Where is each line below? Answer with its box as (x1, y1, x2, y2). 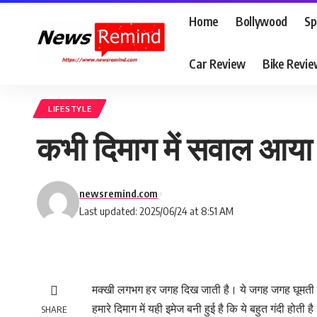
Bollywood (235, 13, 287, 29)
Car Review (189, 55, 246, 71)
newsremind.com (79, 187, 158, 200)
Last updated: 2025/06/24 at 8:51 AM (79, 204, 234, 217)
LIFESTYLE (48, 103, 92, 114)
